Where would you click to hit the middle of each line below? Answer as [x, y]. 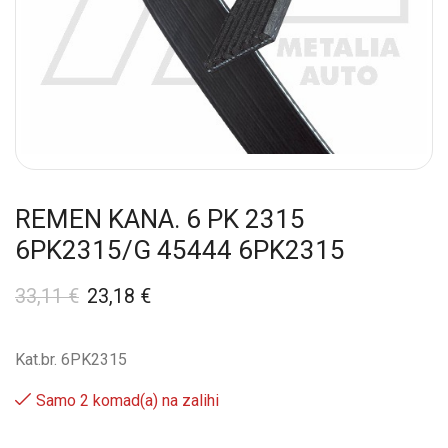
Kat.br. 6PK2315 [71, 359]
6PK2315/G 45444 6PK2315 [180, 249]
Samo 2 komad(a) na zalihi [127, 400]
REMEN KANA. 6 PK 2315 [160, 218]
